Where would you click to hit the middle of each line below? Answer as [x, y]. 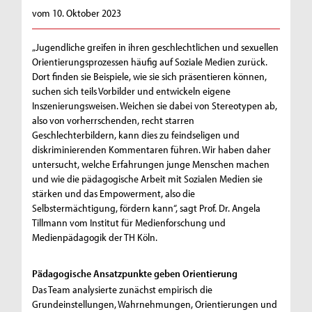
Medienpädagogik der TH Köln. [95, 237]
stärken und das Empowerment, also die [114, 194]
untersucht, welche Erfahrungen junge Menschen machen [151, 164]
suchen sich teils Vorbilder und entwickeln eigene [132, 91]
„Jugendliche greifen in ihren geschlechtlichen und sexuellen [156, 47]
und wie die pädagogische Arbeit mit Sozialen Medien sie [148, 179]
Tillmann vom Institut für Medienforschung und [129, 223]
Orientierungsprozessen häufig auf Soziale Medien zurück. [150, 62]
